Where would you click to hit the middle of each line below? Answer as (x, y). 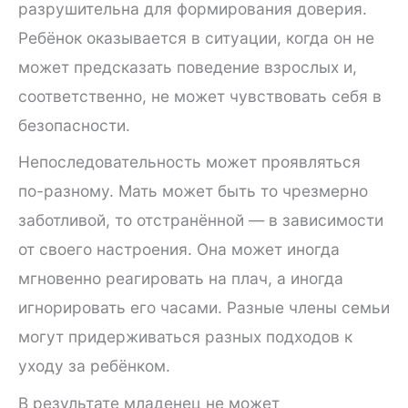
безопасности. (74, 125)
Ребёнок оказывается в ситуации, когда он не (196, 37)
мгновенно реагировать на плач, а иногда (181, 279)
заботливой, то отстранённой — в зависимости (201, 220)
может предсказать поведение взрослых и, (188, 66)
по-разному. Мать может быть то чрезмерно (193, 191)
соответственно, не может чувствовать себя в (200, 96)
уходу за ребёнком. (94, 366)
